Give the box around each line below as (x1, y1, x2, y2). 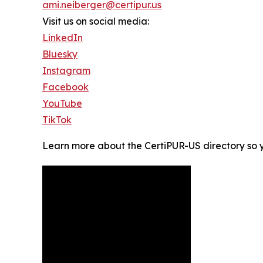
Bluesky (42, 48, 77, 60)
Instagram (42, 64, 90, 76)
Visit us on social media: (42, 15, 149, 27)
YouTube (42, 97, 82, 109)
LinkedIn (42, 31, 83, 43)
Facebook (42, 80, 89, 93)
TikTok (42, 113, 72, 126)
